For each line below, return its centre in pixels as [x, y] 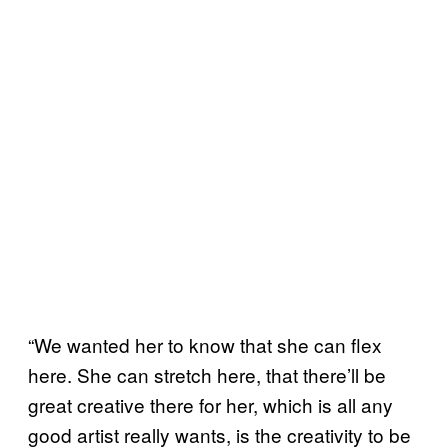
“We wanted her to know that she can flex [205, 344]
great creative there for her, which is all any [210, 404]
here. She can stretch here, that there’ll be [207, 374]
